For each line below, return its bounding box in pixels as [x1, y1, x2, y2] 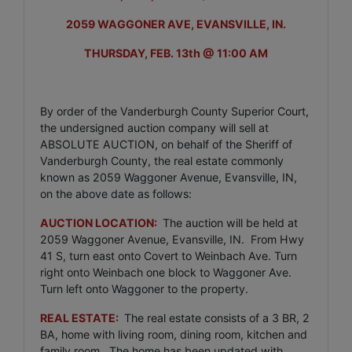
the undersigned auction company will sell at [40, 120, 269, 134]
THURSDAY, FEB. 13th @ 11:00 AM [84, 46, 268, 60]
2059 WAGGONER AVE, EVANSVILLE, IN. [66, 16, 286, 31]
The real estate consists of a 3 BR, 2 [121, 310, 310, 324]
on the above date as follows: [40, 186, 192, 200]
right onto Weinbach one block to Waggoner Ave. [40, 265, 295, 279]
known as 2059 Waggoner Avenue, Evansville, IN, [40, 170, 297, 184]
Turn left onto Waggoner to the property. [40, 281, 248, 295]
